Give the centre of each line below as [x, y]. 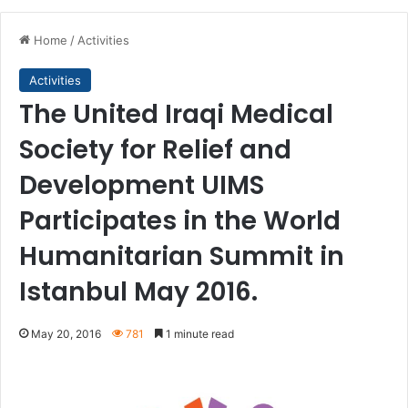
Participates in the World [180, 221]
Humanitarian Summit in [182, 256]
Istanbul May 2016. [138, 292]
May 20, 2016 [66, 334]
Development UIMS [142, 185]
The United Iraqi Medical [176, 114]
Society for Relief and [155, 150]
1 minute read [199, 334]
